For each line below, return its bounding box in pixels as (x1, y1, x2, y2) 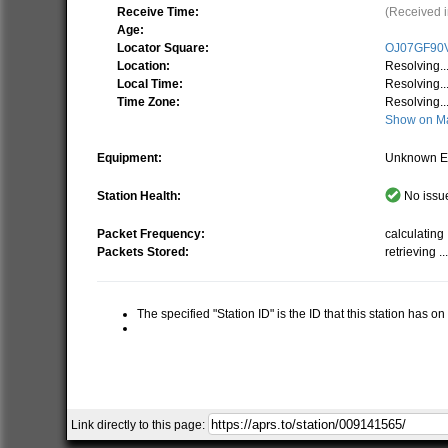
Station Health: (97, 188, 182, 203)
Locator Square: (117, 40, 210, 55)
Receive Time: (117, 4, 200, 19)
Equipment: (97, 150, 163, 165)
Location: (117, 58, 171, 73)
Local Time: (117, 76, 184, 91)
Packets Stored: (97, 244, 190, 259)
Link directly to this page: (71, 417, 209, 432)
